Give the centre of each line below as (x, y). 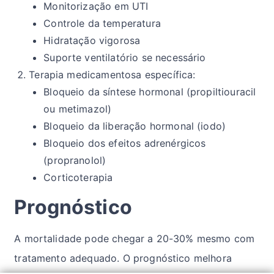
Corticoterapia (78, 178)
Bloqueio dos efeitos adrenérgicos (125, 143)
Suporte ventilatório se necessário (125, 58)
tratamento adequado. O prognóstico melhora (123, 258)
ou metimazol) (78, 109)
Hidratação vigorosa (92, 41)
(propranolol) (75, 161)
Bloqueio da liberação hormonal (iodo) (135, 126)
